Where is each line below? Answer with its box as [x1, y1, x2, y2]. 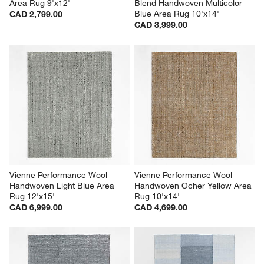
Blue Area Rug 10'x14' [134, 8, 219, 19]
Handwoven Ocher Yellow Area [134, 180, 254, 192]
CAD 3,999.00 [134, 19, 187, 31]
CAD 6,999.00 [9, 202, 63, 213]
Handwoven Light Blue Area [9, 180, 117, 192]
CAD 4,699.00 [134, 202, 187, 213]
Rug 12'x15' [9, 191, 55, 202]
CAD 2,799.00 [9, 9, 63, 20]
